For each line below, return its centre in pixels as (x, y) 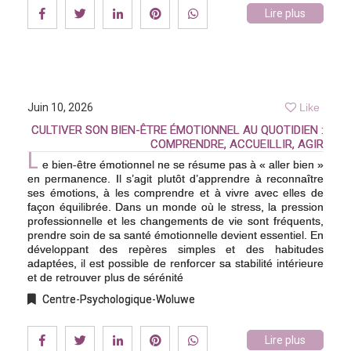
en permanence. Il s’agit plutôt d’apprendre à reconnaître (175, 178)
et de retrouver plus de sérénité (105, 277)
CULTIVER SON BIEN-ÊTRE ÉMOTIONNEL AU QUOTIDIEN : (177, 130)
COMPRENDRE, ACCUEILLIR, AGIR (237, 144)
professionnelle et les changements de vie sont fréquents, (175, 221)
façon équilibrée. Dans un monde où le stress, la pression (175, 206)
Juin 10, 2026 (60, 107)
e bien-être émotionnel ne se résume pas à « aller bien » (183, 164)
